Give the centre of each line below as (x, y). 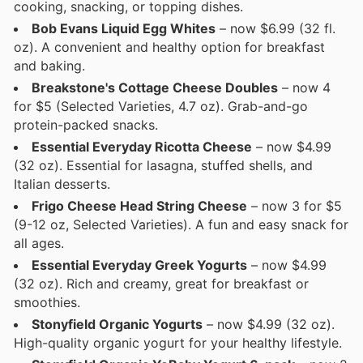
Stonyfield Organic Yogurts (117, 324)
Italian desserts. (62, 184)
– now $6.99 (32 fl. (275, 28)
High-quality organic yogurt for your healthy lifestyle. (178, 342)
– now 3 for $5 (295, 205)
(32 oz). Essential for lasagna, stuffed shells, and (163, 165)
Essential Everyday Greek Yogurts (139, 265)
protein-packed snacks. (86, 124)
